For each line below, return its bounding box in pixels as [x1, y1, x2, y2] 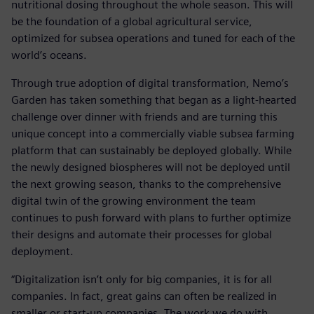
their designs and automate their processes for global [11, 228, 272, 242]
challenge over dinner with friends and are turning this [11, 110, 278, 124]
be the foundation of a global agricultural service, [11, 15, 252, 29]
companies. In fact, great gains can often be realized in [11, 289, 277, 303]
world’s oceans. [11, 48, 87, 62]
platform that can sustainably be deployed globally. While [11, 144, 292, 158]
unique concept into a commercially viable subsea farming [11, 127, 294, 141]
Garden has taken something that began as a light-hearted [11, 93, 296, 107]
